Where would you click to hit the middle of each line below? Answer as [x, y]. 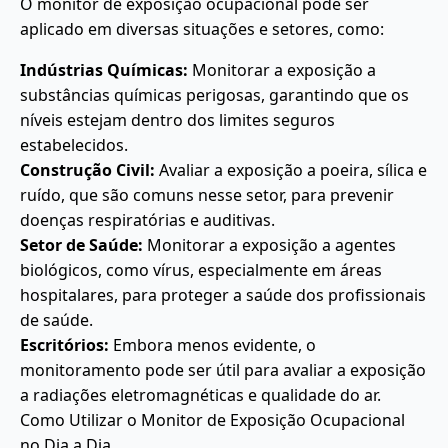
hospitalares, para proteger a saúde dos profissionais [223, 295]
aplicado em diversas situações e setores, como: [202, 29]
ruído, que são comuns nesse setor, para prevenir [207, 195]
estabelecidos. [74, 145]
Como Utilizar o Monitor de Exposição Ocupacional [212, 420]
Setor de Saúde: [81, 245]
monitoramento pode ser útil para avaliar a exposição [223, 370]
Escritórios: [64, 345]
